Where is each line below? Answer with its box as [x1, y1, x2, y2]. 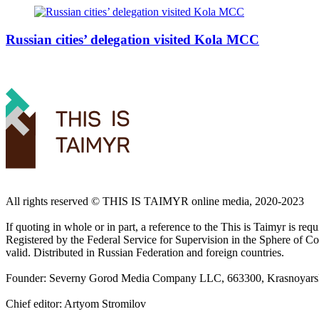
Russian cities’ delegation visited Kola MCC [6, 31, 259, 47]
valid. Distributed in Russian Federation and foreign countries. [6, 246, 284, 259]
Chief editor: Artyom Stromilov [6, 298, 146, 310]
